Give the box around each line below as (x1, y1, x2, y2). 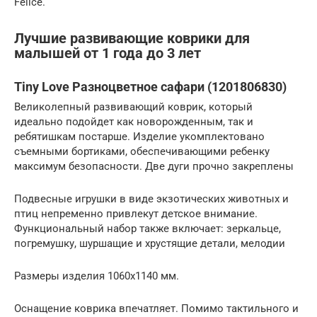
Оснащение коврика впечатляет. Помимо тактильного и (14, 301, 299, 315)
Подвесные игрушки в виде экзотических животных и (14, 192, 289, 205)
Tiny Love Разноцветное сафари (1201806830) (14, 79, 287, 94)
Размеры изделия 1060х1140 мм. (14, 269, 179, 282)
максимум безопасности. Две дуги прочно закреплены (14, 159, 294, 173)
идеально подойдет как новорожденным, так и (14, 115, 253, 128)
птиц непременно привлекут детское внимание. (14, 207, 258, 220)
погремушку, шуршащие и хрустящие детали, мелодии (14, 236, 285, 250)
